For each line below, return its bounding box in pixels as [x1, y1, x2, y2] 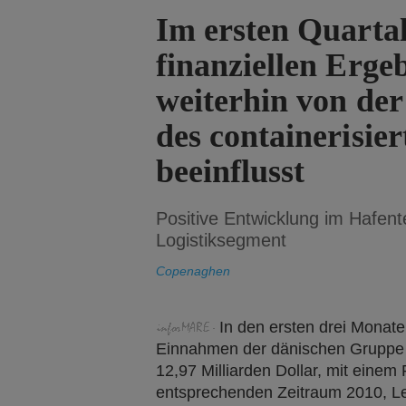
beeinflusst [156, 153, 305, 189]
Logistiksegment [156, 230, 286, 250]
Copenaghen [156, 264, 230, 278]
